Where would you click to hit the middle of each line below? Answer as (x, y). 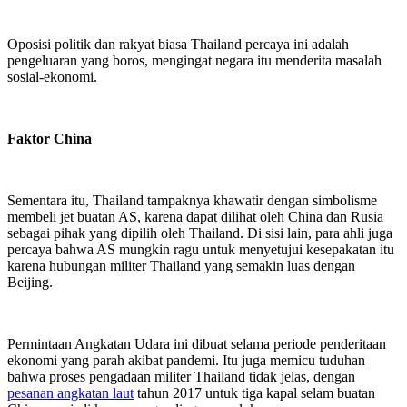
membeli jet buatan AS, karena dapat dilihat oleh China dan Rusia (195, 217)
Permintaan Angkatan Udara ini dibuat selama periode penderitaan (197, 344)
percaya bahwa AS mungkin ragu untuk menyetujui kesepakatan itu (201, 250)
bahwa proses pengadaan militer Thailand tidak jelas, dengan (181, 377)
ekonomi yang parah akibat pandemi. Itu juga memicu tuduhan (186, 361)
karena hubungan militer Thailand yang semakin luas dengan (181, 266)
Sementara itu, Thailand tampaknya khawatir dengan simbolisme (192, 201)
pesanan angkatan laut (70, 393)
